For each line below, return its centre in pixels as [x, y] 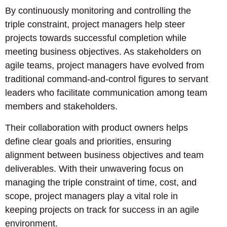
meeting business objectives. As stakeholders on [103, 52]
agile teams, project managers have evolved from [105, 66]
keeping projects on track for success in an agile [102, 210]
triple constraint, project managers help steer [95, 25]
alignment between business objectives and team [104, 155]
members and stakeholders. [61, 107]
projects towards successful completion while [96, 38]
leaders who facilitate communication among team [106, 93]
